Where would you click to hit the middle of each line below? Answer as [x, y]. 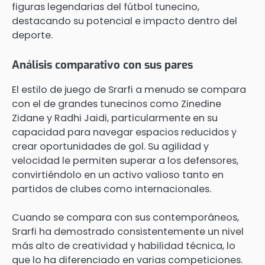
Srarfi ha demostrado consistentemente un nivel [128, 232]
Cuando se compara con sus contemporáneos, [125, 218]
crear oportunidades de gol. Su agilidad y [110, 147]
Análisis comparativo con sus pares [102, 64]
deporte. [32, 35]
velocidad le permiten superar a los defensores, [125, 161]
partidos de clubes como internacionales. [112, 189]
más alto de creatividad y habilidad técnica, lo [124, 246]
